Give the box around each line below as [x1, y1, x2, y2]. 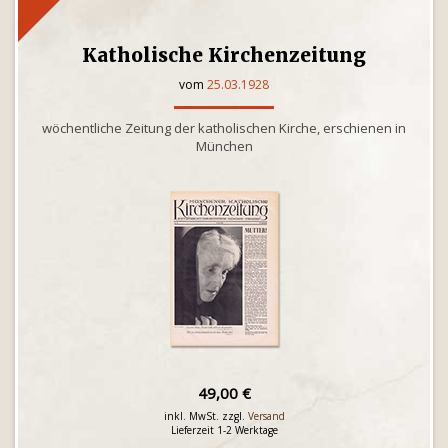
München [195, 137, 253, 155]
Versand [247, 409, 285, 423]
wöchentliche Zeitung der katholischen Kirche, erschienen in [42, 119, 406, 137]
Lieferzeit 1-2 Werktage [170, 423, 278, 437]
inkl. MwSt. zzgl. [163, 409, 248, 423]
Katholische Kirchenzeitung [82, 43, 366, 67]
